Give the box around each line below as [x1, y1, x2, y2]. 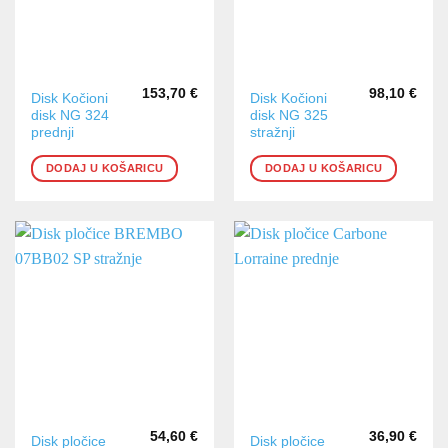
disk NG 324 [31, 107, 110, 123]
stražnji [250, 124, 296, 140]
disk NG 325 [250, 107, 329, 123]
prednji [31, 124, 75, 140]
